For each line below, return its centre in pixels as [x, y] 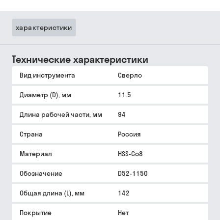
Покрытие [36, 213]
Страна [31, 134]
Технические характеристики [80, 59]
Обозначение [41, 173]
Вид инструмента [47, 75]
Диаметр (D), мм [45, 95]
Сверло [130, 75]
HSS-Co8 [130, 154]
